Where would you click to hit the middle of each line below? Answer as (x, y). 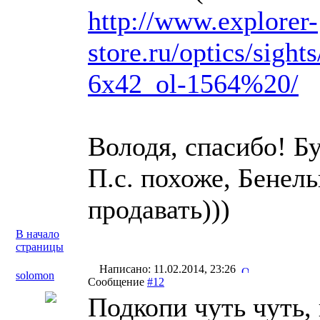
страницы (40, 247)
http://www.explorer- (203, 21)
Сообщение (117, 282)
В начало (37, 234)
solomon (35, 275)
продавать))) (159, 209)
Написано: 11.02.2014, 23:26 (169, 269)
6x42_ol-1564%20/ (193, 84)
